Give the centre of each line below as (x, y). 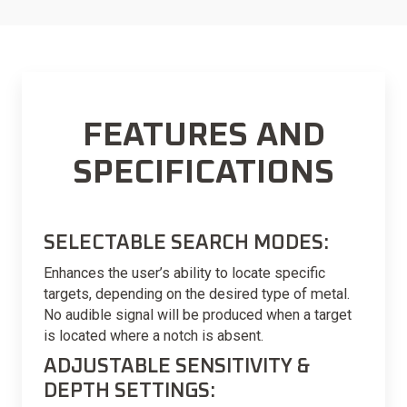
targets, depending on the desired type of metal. (197, 294)
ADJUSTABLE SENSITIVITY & (177, 367)
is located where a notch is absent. (154, 336)
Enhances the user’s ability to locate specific (184, 273)
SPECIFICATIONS (203, 174)
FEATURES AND (203, 136)
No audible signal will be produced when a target (198, 315)
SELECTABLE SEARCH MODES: (186, 243)
